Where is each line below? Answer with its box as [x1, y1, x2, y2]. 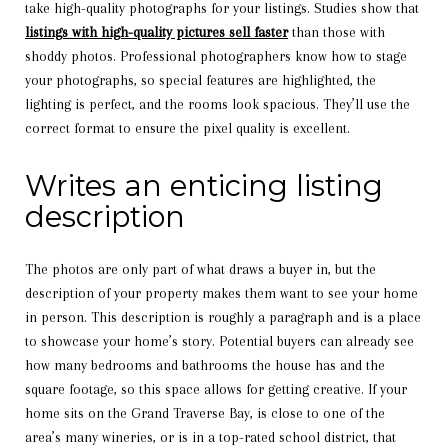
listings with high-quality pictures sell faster [25, 23, 288, 40]
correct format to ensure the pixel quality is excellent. [25, 119, 350, 136]
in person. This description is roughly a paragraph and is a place [25, 308, 421, 325]
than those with [288, 23, 385, 40]
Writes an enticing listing [25, 167, 383, 203]
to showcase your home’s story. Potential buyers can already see [25, 332, 414, 349]
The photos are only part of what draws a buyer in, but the [25, 260, 376, 277]
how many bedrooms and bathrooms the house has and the [25, 356, 385, 373]
